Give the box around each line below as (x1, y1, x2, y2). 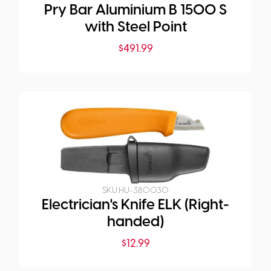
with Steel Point (84, 20, 187, 36)
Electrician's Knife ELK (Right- (42, 198, 229, 214)
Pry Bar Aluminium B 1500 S (44, 3, 227, 19)
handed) (107, 215, 164, 230)
